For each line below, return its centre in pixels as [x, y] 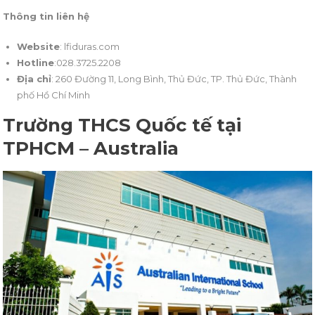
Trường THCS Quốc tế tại [122, 125]
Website [39, 46]
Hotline [36, 62]
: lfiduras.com [90, 46]
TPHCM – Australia [91, 148]
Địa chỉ [34, 78]
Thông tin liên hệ [46, 16]
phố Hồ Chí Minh [54, 95]
